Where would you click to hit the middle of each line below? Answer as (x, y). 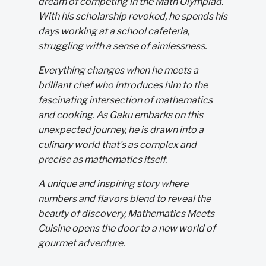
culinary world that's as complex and (117, 144)
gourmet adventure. (81, 243)
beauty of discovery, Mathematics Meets (126, 213)
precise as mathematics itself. (102, 159)
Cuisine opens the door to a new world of (127, 228)
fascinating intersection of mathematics (125, 100)
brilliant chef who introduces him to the (123, 85)
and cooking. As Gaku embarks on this (121, 115)
